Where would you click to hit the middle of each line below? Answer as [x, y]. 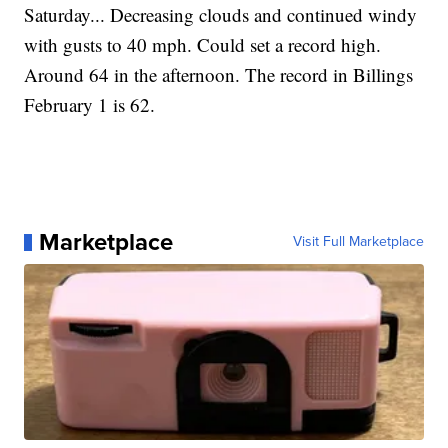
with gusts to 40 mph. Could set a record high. [203, 45]
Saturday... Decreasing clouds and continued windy [221, 15]
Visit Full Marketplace [358, 242]
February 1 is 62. [90, 105]
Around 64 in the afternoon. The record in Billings [219, 75]
